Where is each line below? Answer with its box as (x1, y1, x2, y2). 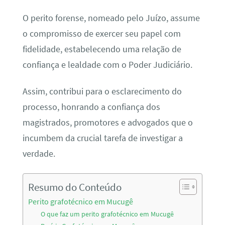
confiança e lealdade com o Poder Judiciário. (22, 59, 192, 70)
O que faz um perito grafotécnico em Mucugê (41, 209, 174, 218)
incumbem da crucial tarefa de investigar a (22, 133, 183, 144)
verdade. (22, 148, 55, 160)
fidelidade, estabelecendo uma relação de (22, 43, 181, 55)
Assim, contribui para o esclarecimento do (22, 86, 182, 97)
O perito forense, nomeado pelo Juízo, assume (22, 12, 200, 24)
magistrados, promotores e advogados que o (22, 117, 193, 129)
